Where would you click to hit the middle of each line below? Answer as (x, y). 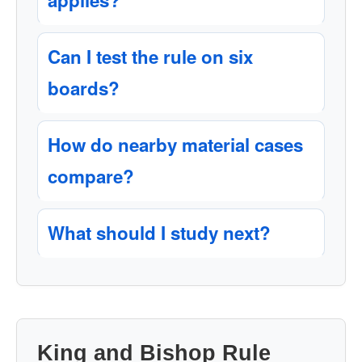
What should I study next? (159, 233)
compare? (91, 176)
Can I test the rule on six (150, 57)
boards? (84, 88)
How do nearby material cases (175, 145)
